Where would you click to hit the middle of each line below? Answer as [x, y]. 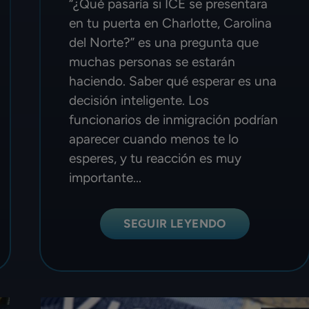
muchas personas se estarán [152, 61]
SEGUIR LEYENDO [175, 223]
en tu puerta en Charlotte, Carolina [171, 23]
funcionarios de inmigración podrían [174, 119]
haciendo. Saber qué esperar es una [173, 81]
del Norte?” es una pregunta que [164, 42]
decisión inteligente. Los [139, 100]
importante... [106, 177]
